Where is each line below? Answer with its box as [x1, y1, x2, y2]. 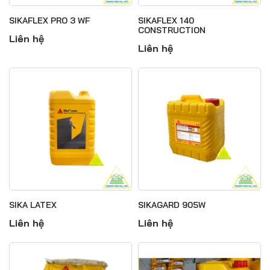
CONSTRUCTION [138, 25, 206, 36]
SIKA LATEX [9, 199, 57, 210]
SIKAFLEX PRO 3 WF [9, 15, 90, 26]
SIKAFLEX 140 [138, 15, 194, 26]
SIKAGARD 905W [138, 199, 206, 210]
